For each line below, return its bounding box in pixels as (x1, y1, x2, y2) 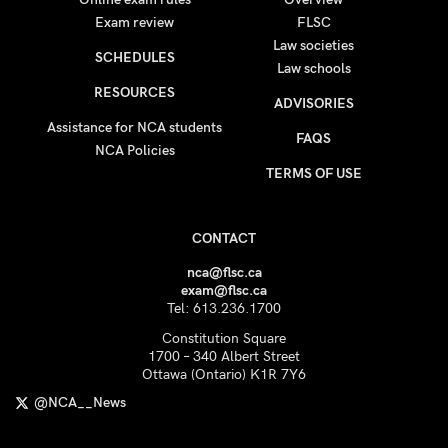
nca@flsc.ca (186, 264, 262, 281)
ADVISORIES (273, 95, 354, 112)
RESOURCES (94, 84, 175, 101)
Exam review (95, 14, 174, 31)
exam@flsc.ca (181, 282, 267, 299)
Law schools (276, 60, 351, 77)
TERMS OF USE (265, 165, 362, 182)
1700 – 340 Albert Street (148, 348, 300, 365)
